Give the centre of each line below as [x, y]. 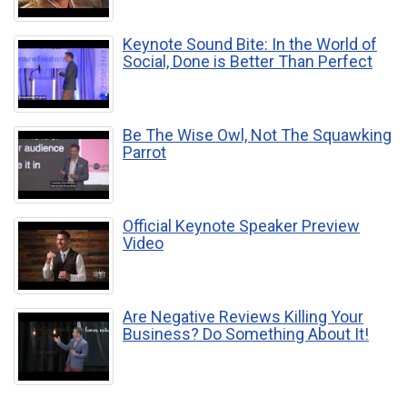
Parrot [144, 153]
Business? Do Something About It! [246, 334]
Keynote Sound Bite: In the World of [250, 45]
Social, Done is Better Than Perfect [248, 62]
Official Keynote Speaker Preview [241, 226]
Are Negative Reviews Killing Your [243, 317]
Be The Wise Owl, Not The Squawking [257, 135]
